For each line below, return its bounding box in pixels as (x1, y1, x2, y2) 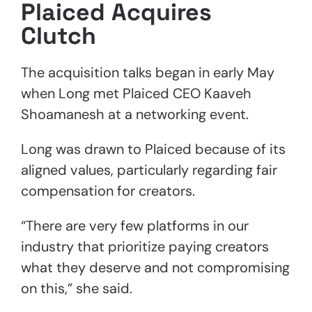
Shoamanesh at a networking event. (21, 104, 252, 123)
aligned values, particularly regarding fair (21, 160, 277, 179)
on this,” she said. (21, 279, 132, 297)
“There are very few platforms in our (21, 216, 249, 235)
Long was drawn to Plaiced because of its (21, 139, 286, 158)
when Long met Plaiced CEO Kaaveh (21, 84, 251, 102)
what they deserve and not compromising (21, 258, 290, 276)
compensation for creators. (21, 181, 198, 200)
